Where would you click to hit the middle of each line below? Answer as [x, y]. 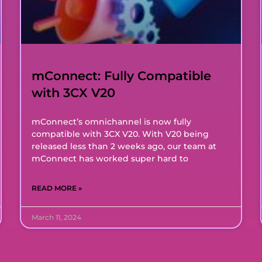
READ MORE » [57, 188]
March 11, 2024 [57, 217]
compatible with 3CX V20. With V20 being [120, 134]
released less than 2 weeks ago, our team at [124, 146]
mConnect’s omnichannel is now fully [112, 121]
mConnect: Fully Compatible [122, 75]
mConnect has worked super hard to [110, 158]
